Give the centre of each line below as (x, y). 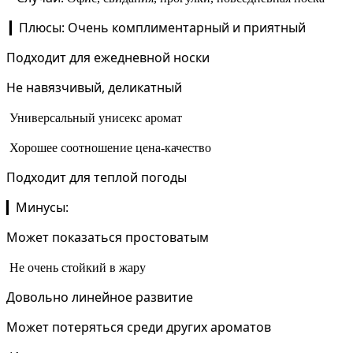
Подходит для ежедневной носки (108, 58)
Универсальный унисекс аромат (96, 118)
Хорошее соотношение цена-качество (110, 148)
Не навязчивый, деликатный (94, 88)
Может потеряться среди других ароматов (139, 327)
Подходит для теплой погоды (97, 178)
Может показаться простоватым (108, 238)
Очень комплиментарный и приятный (187, 28)
